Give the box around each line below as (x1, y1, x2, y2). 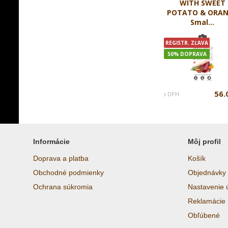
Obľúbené (188, 211, 220, 219)
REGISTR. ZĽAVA (165, 39, 208, 46)
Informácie (33, 137, 70, 146)
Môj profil (188, 137, 221, 146)
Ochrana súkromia (33, 183, 93, 191)
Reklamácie (188, 197, 225, 205)
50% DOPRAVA (167, 50, 207, 58)
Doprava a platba (33, 154, 89, 162)
